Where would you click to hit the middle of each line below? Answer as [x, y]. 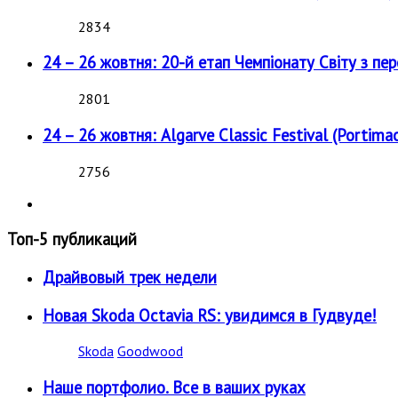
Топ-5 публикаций [72, 239]
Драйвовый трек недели [130, 277]
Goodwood [150, 351]
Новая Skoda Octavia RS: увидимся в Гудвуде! [210, 315]
